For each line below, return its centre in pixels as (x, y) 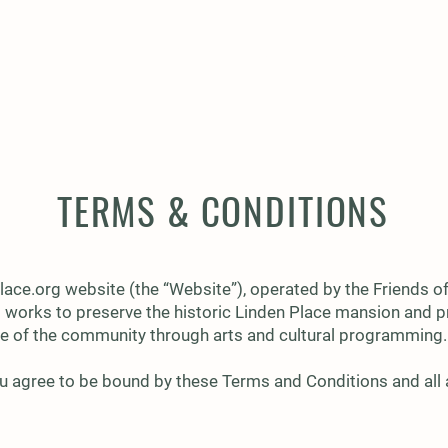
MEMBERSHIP (153, 53)
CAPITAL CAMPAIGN (342, 53)
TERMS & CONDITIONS (223, 210)
